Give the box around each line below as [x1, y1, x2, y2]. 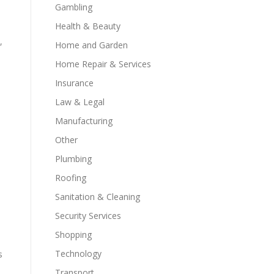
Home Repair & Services [55, 58, 151, 70]
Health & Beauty [55, 20, 120, 32]
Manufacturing [55, 115, 113, 127]
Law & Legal [55, 96, 105, 108]
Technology [55, 248, 102, 259]
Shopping [55, 229, 92, 240]
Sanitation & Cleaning [55, 191, 140, 202]
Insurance [55, 77, 94, 89]
